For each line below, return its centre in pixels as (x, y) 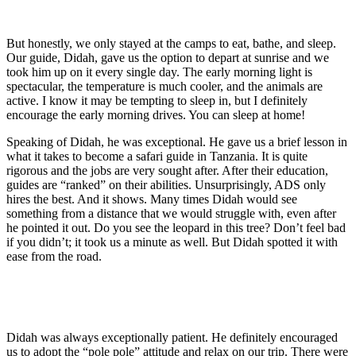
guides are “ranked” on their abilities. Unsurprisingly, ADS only (166, 184)
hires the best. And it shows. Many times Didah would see (152, 199)
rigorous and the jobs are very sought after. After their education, (167, 170)
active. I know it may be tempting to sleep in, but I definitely (157, 100)
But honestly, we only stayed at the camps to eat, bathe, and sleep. (171, 43)
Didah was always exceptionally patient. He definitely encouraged (172, 337)
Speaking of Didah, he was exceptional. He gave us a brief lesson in (177, 141)
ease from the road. (54, 256)
